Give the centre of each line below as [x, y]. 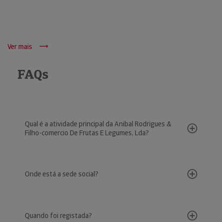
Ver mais [20, 47]
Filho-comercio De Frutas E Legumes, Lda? [87, 133]
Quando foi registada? [58, 216]
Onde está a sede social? [61, 174]
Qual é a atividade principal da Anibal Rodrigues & [98, 124]
